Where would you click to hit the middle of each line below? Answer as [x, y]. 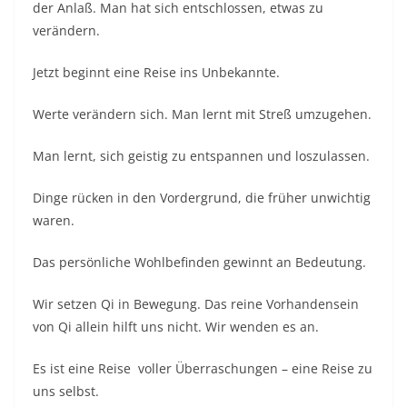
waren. [54, 220]
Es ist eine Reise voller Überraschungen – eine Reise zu [203, 368]
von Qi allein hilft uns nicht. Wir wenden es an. [176, 326]
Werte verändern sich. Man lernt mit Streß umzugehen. [202, 114]
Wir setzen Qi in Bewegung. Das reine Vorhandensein [196, 303]
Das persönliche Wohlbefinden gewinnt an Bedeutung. [199, 262]
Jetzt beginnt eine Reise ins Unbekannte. [156, 72]
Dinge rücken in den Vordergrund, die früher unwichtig [202, 197]
